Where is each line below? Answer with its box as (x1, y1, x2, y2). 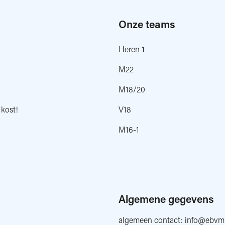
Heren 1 (119, 44, 145, 54)
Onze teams (119, 17, 175, 31)
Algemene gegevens (119, 192, 214, 206)
